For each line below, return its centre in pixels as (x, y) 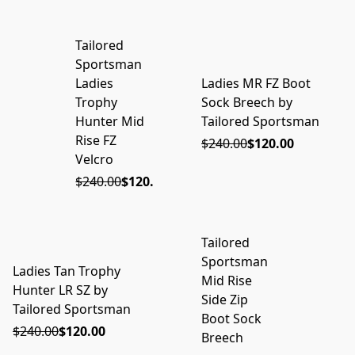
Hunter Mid (110, 122)
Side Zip (224, 299)
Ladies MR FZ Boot (256, 84)
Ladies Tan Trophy (67, 271)
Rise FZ (96, 141)
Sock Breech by (247, 103)
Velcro (95, 160)
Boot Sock (231, 318)
